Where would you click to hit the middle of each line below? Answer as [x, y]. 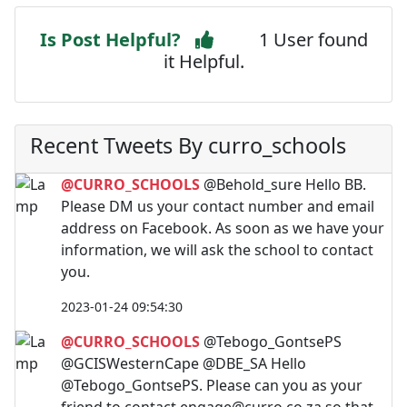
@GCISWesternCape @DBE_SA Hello [184, 363]
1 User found [313, 39]
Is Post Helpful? [110, 39]
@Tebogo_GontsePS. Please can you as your [212, 385]
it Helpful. [203, 61]
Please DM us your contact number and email [218, 206]
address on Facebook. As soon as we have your [223, 228]
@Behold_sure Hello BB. [283, 184]
